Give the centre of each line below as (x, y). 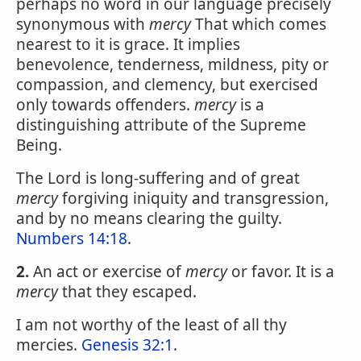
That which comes (259, 24)
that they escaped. (127, 292)
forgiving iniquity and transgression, (193, 198)
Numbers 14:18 (72, 239)
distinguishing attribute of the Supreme (161, 125)
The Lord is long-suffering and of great (158, 178)
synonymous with (83, 24)
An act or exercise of (107, 272)
